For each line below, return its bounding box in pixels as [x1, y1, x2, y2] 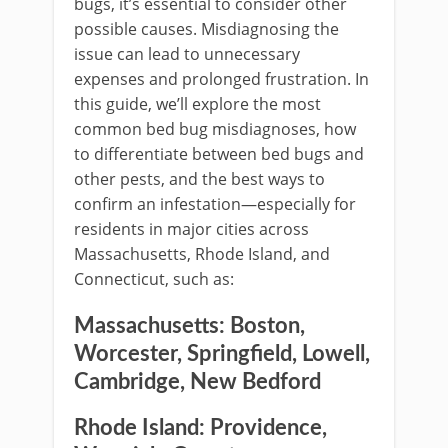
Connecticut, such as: [74, 268, 234, 290]
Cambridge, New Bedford [74, 371, 321, 393]
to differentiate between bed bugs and [74, 143, 364, 165]
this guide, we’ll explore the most [74, 93, 321, 115]
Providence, [205, 417, 327, 439]
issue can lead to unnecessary [74, 43, 300, 65]
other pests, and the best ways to [74, 168, 325, 190]
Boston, [225, 315, 305, 337]
